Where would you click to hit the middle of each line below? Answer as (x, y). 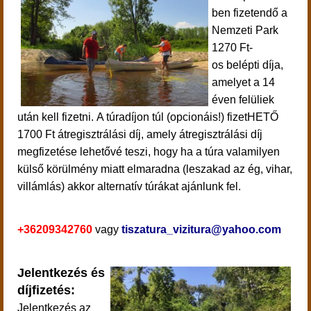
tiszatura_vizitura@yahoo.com (201, 229)
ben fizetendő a (250, 13)
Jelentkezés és (61, 273)
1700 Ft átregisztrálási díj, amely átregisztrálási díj (140, 134)
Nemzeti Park (245, 30)
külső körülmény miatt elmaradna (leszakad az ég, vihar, (155, 169)
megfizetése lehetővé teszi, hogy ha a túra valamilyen (149, 152)
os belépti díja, (247, 65)
